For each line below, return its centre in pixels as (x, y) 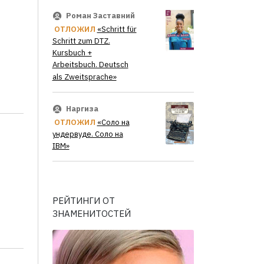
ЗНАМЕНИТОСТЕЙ (91, 214)
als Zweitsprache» (84, 77)
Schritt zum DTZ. (81, 41)
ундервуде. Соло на (88, 134)
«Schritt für (117, 29)
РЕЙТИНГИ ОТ (83, 201)
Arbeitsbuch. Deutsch (90, 65)
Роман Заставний (100, 16)
